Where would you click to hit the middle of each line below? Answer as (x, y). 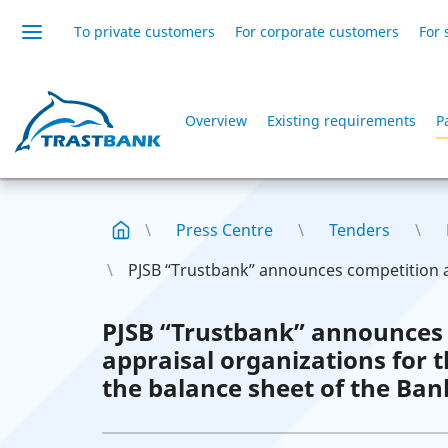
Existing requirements (341, 120)
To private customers (144, 31)
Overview (216, 120)
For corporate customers (317, 31)
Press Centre (224, 230)
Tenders (359, 230)
